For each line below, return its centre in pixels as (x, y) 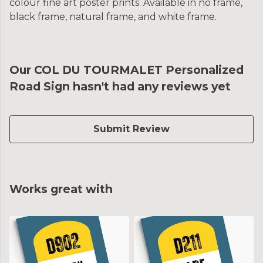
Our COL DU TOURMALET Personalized (127, 70)
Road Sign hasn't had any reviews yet (120, 87)
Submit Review (131, 129)
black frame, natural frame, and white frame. (113, 17)
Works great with (61, 189)
